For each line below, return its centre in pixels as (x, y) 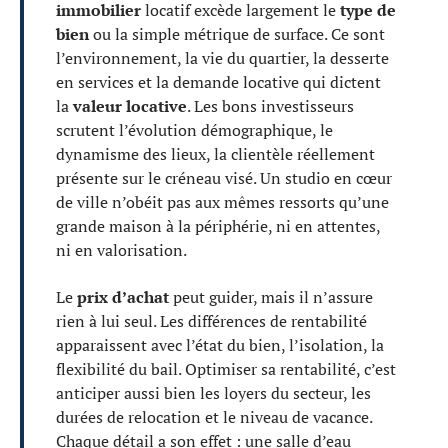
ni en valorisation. (121, 250)
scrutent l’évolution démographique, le (194, 130)
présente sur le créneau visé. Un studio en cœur (224, 178)
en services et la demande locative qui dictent (218, 82)
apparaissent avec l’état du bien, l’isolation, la (220, 344)
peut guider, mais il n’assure (271, 296)
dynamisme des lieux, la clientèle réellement (215, 154)
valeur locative (130, 106)
